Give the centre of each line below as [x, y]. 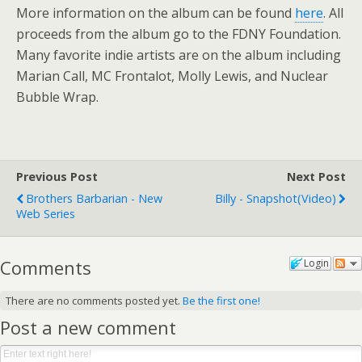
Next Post [316, 177]
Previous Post [57, 177]
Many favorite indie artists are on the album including [179, 55]
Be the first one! [221, 300]
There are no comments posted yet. [94, 300]
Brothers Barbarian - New [94, 198]
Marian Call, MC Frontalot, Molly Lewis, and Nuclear [172, 76]
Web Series [46, 214]
